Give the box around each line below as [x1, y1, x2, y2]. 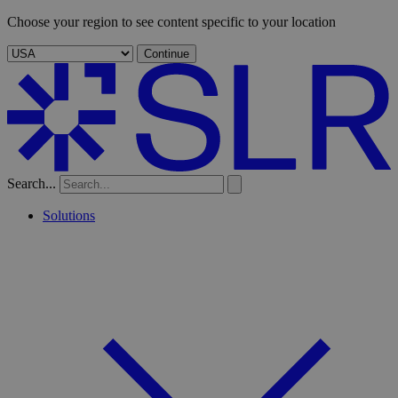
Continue [144, 47, 189, 60]
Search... [7, 176, 56, 192]
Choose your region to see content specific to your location [7, 14, 336, 29]
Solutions [43, 208, 95, 224]
